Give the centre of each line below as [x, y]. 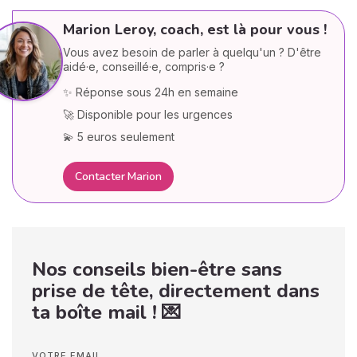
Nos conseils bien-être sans [157, 269]
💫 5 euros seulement [119, 136]
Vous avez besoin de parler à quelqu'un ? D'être [192, 53]
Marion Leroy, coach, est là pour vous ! [195, 30]
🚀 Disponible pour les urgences [148, 114]
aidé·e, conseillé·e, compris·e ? [144, 67]
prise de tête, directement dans [176, 290]
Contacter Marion [118, 177]
